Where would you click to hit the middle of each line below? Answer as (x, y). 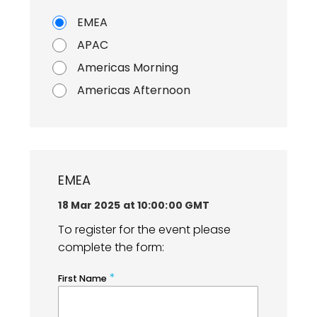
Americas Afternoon (134, 91)
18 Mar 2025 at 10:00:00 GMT (134, 206)
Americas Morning (128, 68)
